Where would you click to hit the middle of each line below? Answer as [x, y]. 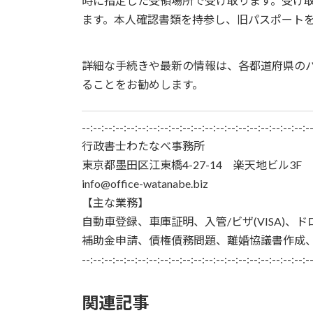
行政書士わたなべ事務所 [143, 145]
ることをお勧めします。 [143, 84]
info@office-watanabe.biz [145, 183]
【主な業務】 [115, 202]
